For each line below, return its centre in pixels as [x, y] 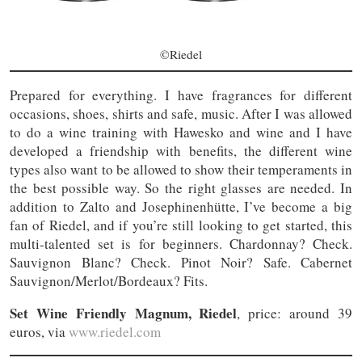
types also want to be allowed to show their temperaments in [181, 169]
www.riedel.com [115, 331]
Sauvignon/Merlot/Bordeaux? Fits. [111, 280]
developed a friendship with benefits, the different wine [181, 150]
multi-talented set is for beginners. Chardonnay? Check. [181, 243]
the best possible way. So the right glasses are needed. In [181, 187]
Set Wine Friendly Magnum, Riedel [124, 313]
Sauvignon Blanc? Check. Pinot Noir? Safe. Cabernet [181, 262]
